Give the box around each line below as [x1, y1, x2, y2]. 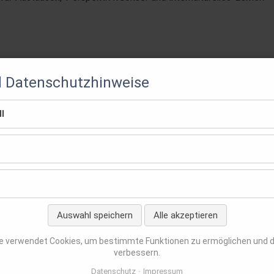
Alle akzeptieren [153, 210, 218, 221]
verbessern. [114, 248, 160, 257]
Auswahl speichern [56, 210, 133, 221]
